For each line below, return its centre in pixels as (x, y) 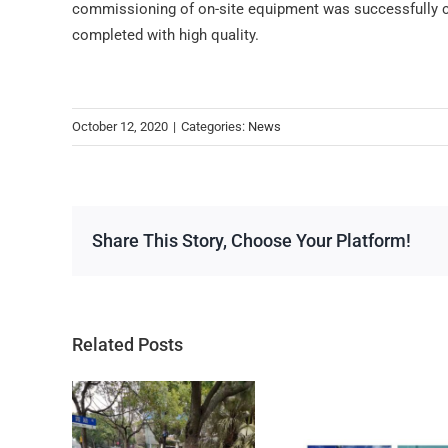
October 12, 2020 (120, 127)
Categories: (214, 127)
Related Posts (127, 345)
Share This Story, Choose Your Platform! (251, 241)
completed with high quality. (165, 35)
